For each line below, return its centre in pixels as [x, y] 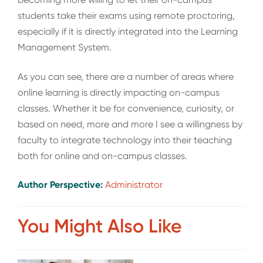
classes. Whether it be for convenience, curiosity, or [126, 108]
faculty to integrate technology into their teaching [125, 140]
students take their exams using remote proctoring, [126, 16]
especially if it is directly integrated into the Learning [128, 32]
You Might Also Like [100, 226]
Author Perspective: [61, 185]
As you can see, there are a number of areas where [126, 76]
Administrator [134, 185]
